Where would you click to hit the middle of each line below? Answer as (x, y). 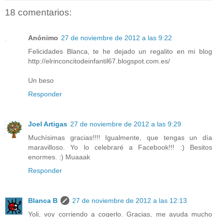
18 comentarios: (38, 13)
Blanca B (43, 200)
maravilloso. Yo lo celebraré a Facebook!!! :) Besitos (120, 147)
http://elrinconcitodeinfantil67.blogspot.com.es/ (99, 61)
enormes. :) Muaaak (59, 157)
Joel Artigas (48, 124)
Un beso (41, 80)
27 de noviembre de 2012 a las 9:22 (116, 38)
